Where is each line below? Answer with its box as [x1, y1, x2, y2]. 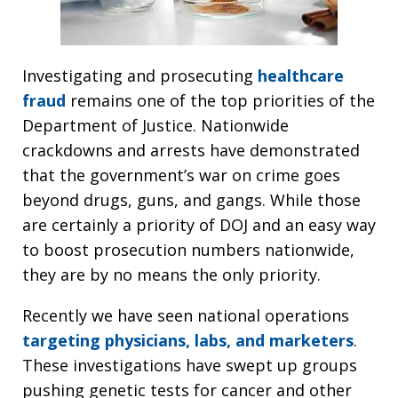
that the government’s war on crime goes [22, 164, 340, 186]
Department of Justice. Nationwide [22, 115, 289, 136]
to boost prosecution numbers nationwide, [22, 239, 354, 260]
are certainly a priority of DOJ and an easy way [22, 214, 376, 235]
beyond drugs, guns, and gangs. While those [22, 189, 361, 211]
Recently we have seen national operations [22, 305, 349, 326]
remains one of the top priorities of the [66, 90, 375, 111]
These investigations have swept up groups [22, 354, 357, 376]
